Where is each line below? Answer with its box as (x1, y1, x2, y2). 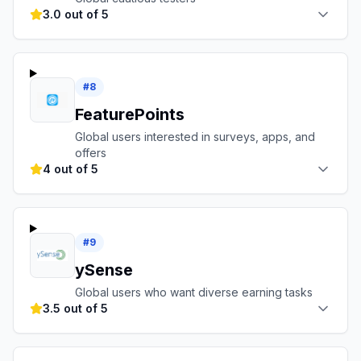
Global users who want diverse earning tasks (75, 284, 313, 299)
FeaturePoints (75, 105, 185, 125)
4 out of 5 (43, 162, 98, 176)
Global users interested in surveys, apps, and (75, 130, 315, 144)
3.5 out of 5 (43, 301, 108, 315)
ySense (75, 259, 133, 280)
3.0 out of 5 (43, 6, 109, 21)
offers (75, 146, 106, 160)
